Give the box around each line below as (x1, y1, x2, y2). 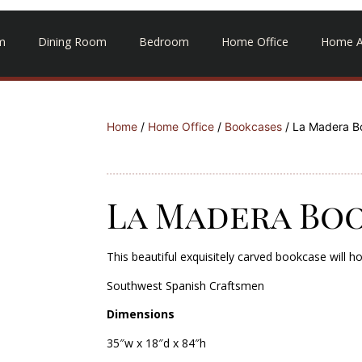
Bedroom (138, 34, 189, 50)
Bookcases (225, 120, 283, 134)
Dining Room (37, 34, 107, 50)
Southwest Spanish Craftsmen (107, 277, 265, 293)
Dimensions (107, 306, 175, 322)
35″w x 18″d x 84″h (107, 335, 207, 351)
